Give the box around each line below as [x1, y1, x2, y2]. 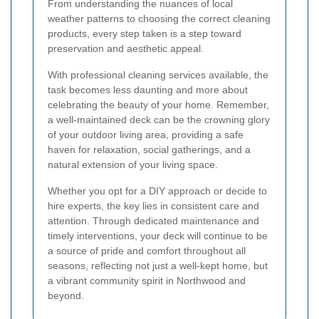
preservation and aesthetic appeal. [48, 43, 204, 55]
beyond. [48, 290, 84, 302]
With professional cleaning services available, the [48, 69, 268, 81]
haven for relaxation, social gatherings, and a [48, 144, 251, 156]
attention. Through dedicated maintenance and [48, 215, 259, 227]
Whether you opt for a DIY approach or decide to [48, 185, 267, 197]
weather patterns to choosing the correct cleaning [48, 13, 271, 25]
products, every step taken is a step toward [48, 28, 241, 40]
